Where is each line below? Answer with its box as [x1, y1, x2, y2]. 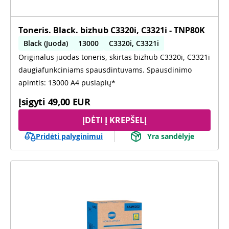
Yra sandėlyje [147, 131, 194, 141]
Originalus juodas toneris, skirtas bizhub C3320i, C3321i [18, 52, 210, 62]
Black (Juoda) [24, 38, 68, 48]
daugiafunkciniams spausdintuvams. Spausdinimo [18, 64, 192, 75]
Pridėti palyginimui [36, 131, 103, 141]
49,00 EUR [48, 95, 90, 108]
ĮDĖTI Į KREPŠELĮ [82, 114, 147, 126]
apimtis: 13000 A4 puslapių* [18, 77, 116, 87]
